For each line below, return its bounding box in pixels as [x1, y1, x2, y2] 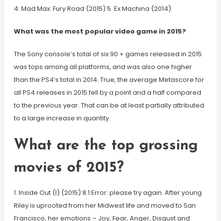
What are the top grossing [13, 138, 198, 153]
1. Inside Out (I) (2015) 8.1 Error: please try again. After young [13, 188, 202, 197]
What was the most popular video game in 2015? [13, 27, 186, 36]
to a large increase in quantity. [13, 113, 110, 123]
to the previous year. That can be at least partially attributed [13, 101, 204, 110]
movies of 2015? [13, 160, 124, 176]
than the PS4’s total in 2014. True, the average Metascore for [13, 75, 204, 84]
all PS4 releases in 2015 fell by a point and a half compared [13, 88, 201, 97]
